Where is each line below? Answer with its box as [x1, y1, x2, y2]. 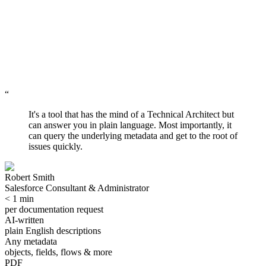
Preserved [36, 90, 72, 101]
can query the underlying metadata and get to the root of [28, 131, 237, 141]
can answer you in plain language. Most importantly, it [28, 120, 232, 131]
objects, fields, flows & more [5, 247, 112, 258]
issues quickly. [28, 141, 83, 152]
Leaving [7, 10, 38, 21]
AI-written [5, 215, 44, 226]
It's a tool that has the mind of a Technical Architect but [28, 109, 234, 120]
